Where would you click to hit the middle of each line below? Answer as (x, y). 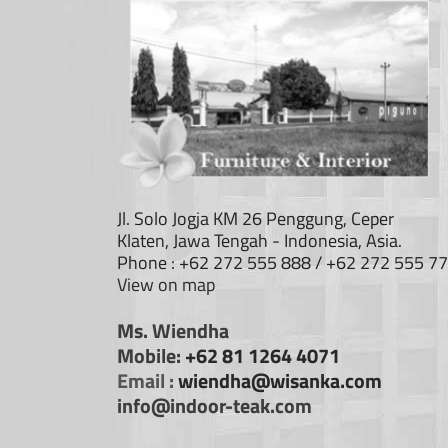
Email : (147, 381)
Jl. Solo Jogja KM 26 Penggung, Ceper (255, 219)
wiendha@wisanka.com (280, 381)
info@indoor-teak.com (214, 406)
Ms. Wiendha (173, 331)
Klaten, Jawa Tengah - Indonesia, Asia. (259, 241)
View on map (166, 285)
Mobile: (151, 356)
